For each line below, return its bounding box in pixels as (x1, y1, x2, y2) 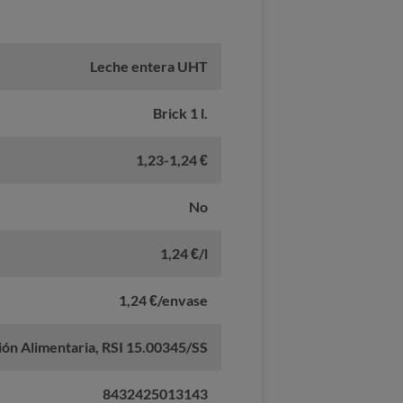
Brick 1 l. (153, 104, 209, 122)
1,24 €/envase (119, 291, 209, 309)
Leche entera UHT (90, 58, 209, 76)
